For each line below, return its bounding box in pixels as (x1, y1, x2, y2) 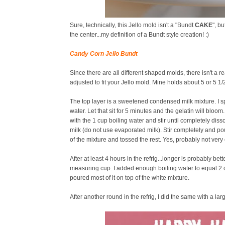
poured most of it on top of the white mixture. (70, 174, 189, 181)
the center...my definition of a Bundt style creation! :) (70, 31, 209, 38)
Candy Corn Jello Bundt (70, 50, 138, 57)
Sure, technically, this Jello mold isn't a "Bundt (70, 22, 195, 29)
